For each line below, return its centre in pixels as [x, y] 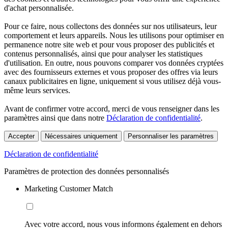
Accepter [21, 136]
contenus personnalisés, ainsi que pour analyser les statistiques [103, 54]
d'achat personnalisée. [39, 8]
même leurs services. [37, 91]
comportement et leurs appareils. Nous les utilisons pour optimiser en [114, 36]
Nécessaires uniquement [81, 136]
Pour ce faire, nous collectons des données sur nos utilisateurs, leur [110, 26]
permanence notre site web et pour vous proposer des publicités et [109, 45]
